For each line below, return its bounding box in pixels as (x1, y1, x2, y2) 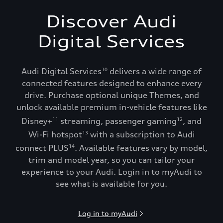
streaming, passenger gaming (58, 115, 177, 126)
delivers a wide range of (108, 66, 202, 77)
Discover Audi (46, 12, 177, 31)
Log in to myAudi (78, 209, 137, 218)
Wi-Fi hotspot (28, 129, 82, 139)
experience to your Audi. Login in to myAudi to (21, 167, 202, 177)
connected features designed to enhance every (21, 78, 202, 89)
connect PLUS (15, 143, 69, 153)
